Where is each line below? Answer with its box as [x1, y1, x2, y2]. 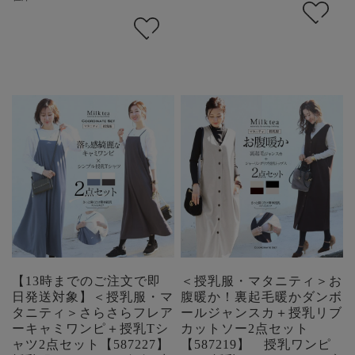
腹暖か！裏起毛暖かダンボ [181, 289, 343, 303]
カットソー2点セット [181, 321, 310, 335]
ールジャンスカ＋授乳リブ [181, 305, 343, 319]
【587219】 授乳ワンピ [181, 337, 332, 351]
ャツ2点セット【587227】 [12, 337, 170, 351]
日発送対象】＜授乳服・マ [12, 289, 174, 303]
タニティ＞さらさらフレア [12, 305, 174, 319]
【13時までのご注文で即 [12, 273, 161, 288]
